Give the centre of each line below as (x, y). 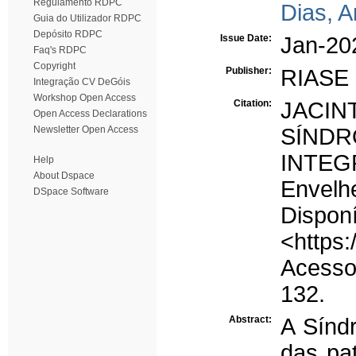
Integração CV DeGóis (82, 82)
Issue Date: (247, 38)
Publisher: (250, 71)
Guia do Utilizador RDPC (87, 18)
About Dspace (64, 176)
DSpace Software (71, 192)
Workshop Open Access (85, 98)
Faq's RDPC (60, 50)
